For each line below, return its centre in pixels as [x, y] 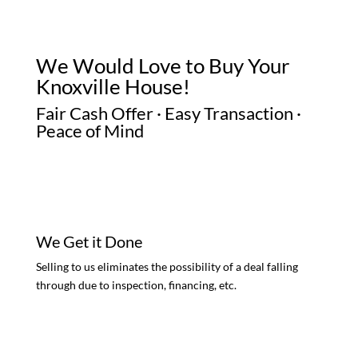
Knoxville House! [113, 87]
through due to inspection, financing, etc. [136, 285]
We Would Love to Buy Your [162, 66]
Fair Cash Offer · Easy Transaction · [168, 113]
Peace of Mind [89, 131]
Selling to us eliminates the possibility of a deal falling [167, 267]
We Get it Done [89, 242]
